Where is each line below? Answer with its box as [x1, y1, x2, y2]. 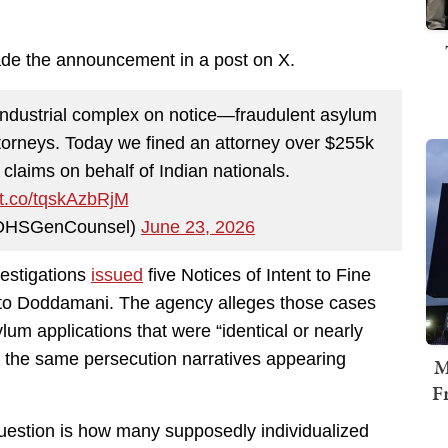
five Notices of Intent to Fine [143, 265, 371, 286]
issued [91, 265, 143, 286]
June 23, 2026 [141, 216, 255, 237]
